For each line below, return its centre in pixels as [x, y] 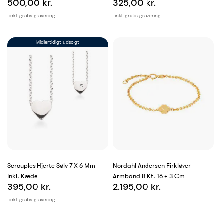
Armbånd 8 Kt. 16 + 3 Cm [149, 176]
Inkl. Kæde [22, 176]
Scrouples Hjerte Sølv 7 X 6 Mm [51, 166]
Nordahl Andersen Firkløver [152, 166]
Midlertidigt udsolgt [58, 42]
